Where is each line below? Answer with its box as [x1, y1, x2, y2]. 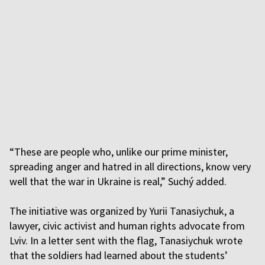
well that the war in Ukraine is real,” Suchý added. [9, 174, 229, 188]
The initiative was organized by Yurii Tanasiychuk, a [9, 203, 234, 218]
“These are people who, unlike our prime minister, [9, 144, 228, 159]
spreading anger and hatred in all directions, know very [9, 159, 251, 173]
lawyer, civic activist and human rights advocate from [9, 218, 245, 232]
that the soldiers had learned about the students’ [9, 248, 228, 262]
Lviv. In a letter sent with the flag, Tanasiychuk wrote [9, 233, 243, 247]
